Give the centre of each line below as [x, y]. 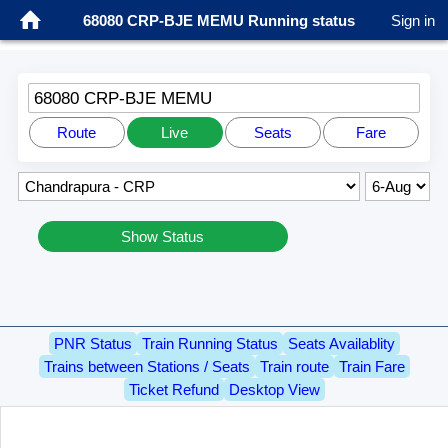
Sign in [413, 20]
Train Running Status [209, 344]
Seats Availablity [341, 344]
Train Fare [371, 367]
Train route [294, 367]
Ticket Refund [173, 390]
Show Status [163, 236]
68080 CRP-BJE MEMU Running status [219, 20]
